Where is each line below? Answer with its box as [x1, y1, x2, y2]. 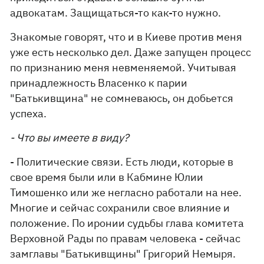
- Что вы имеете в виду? [10, 131, 130, 144]
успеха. [10, 107, 47, 120]
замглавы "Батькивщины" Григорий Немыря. [10, 247, 236, 260]
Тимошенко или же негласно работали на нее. [10, 186, 242, 199]
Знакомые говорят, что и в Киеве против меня [10, 30, 243, 44]
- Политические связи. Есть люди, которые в [10, 155, 234, 169]
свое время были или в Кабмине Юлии [10, 170, 204, 184]
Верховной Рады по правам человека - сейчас [10, 232, 241, 245]
